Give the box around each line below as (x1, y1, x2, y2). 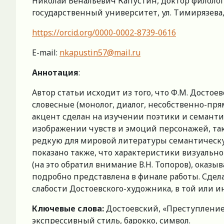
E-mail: (32, 47, 59, 58)
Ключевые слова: (32, 203, 106, 214)
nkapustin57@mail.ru (59, 47, 140, 58)
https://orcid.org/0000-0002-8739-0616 (32, 27, 176, 38)
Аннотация (32, 67, 78, 78)
